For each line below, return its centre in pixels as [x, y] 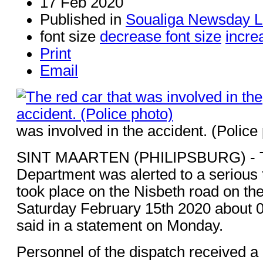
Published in [81, 19]
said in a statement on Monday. [120, 225]
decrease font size [161, 36]
